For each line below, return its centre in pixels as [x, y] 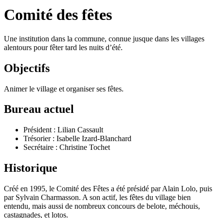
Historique [31, 168]
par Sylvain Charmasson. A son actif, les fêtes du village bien [97, 198]
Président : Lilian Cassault [63, 130]
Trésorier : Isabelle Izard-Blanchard [77, 139]
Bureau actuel [39, 109]
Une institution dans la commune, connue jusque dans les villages [104, 38]
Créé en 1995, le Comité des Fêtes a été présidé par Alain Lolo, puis [108, 189]
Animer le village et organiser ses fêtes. [64, 89]
